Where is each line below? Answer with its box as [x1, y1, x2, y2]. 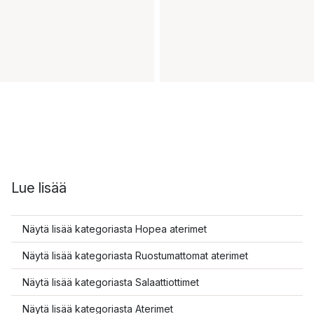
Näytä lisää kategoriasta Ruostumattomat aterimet [22, 249, 248, 261]
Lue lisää [11, 179, 67, 196]
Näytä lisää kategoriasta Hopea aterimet [22, 222, 207, 235]
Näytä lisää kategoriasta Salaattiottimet [22, 275, 199, 288]
